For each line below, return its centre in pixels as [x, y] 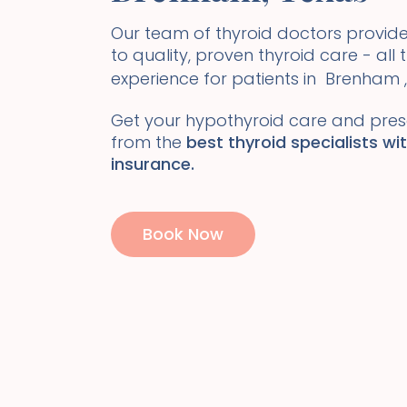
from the [146, 142]
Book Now [183, 233]
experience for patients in [216, 78]
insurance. [153, 164]
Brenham [362, 78]
